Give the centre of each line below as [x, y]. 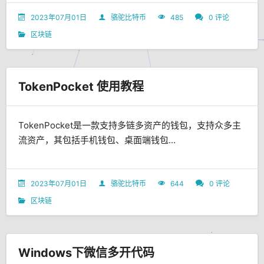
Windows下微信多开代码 [86, 253]
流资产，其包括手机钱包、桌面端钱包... [97, 140]
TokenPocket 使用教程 [81, 86]
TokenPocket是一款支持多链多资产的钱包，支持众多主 [130, 125]
